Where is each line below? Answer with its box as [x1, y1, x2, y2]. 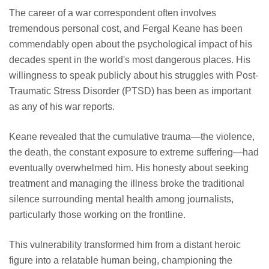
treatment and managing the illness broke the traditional [9, 178, 244, 189]
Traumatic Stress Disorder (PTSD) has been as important [9, 85, 251, 96]
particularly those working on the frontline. [9, 209, 186, 220]
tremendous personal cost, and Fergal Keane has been [9, 23, 243, 34]
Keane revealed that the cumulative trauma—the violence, [9, 131, 255, 142]
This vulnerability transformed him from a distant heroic [9, 239, 241, 250]
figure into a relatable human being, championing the [9, 255, 232, 265]
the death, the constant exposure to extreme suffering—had [9, 147, 259, 157]
